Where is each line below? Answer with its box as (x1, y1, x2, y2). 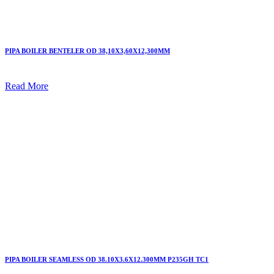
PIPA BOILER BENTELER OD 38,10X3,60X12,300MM (5, 47, 170, 55)
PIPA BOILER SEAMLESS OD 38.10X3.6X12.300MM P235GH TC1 (5, 256, 209, 264)
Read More (5, 81, 48, 92)
